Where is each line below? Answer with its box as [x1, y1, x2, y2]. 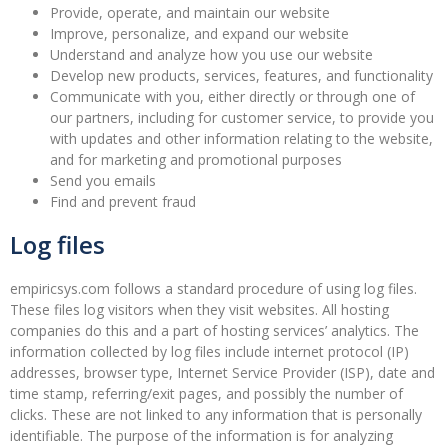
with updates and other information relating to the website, [50, 129, 433, 149]
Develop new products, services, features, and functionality [50, 66, 433, 86]
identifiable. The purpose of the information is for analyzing [10, 426, 393, 446]
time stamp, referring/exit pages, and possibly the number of [10, 384, 403, 404]
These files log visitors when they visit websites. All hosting [10, 300, 389, 320]
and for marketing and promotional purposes [50, 150, 342, 170]
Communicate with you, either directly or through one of [50, 87, 415, 107]
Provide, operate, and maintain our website [50, 3, 330, 23]
